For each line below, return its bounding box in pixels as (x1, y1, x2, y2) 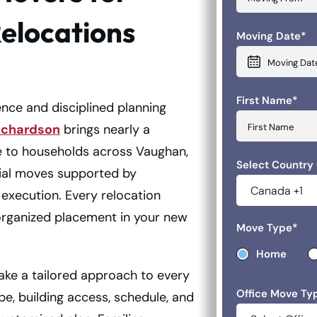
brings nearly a (60, 121, 150, 138)
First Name (236, 93, 292, 108)
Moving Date (236, 29, 301, 43)
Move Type (236, 221, 292, 235)
